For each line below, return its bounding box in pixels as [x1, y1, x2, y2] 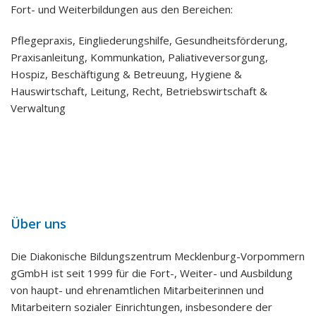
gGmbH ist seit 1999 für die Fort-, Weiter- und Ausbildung [11, 266, 293, 280]
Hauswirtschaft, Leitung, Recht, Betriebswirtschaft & [11, 84, 267, 98]
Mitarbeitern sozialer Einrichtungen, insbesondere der [11, 300, 272, 314]
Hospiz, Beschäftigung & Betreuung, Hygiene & [11, 67, 242, 81]
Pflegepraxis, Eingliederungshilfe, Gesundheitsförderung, [11, 33, 288, 47]
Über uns [11, 215, 66, 232]
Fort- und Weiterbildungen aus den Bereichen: [11, 2, 233, 16]
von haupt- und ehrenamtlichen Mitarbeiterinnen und [11, 283, 264, 297]
